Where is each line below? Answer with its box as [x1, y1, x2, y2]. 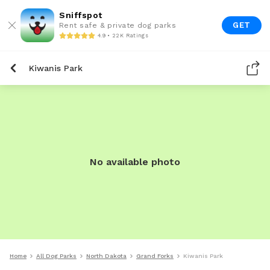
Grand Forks [136, 253, 174, 259]
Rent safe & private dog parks [59, 21, 177, 30]
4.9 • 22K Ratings [98, 32, 148, 39]
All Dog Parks [36, 253, 77, 259]
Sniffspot [59, 10, 102, 20]
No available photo [90, 156, 180, 168]
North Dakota [86, 253, 127, 259]
